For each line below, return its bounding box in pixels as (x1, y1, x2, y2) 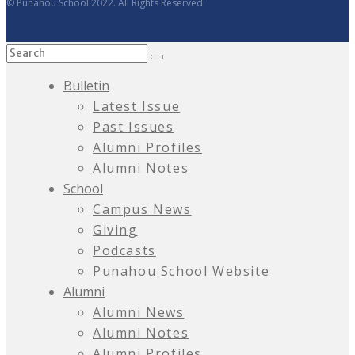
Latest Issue (93, 97, 181, 116)
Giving (93, 221, 138, 239)
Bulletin (63, 77, 109, 95)
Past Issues (93, 118, 174, 136)
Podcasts (93, 242, 156, 260)
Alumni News (93, 303, 185, 322)
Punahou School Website (93, 262, 270, 281)
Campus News (93, 200, 192, 219)
